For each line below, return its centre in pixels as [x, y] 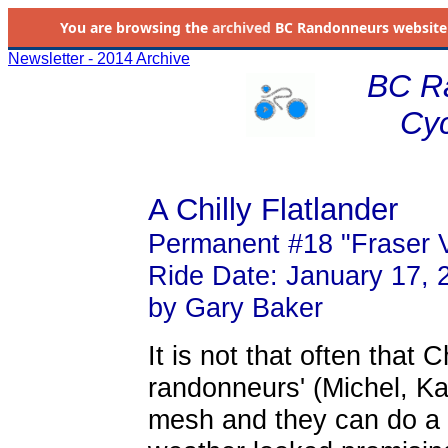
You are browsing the [135, 27]
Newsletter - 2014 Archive [99, 58]
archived [241, 27]
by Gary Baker [235, 307]
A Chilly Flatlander [272, 209]
